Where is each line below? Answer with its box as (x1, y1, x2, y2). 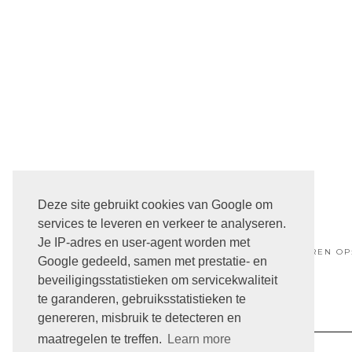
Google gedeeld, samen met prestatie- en (38, 255, 267, 269)
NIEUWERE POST (124, 185, 263, 201)
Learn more (167, 332, 232, 346)
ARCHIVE (230, 339, 276, 348)
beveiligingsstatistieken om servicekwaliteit (38, 273, 277, 288)
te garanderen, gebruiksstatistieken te (38, 292, 246, 306)
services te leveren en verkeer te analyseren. (38, 217, 286, 231)
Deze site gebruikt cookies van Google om (38, 198, 273, 212)
